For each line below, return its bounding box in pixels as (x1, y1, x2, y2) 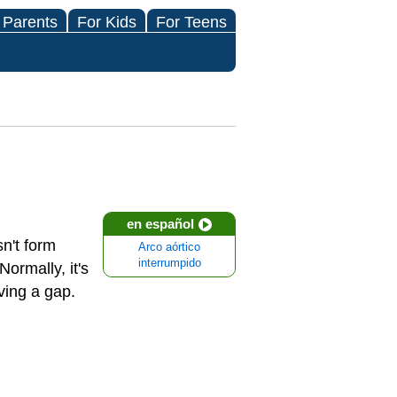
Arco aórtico (138, 241, 200, 253)
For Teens (156, 13, 227, 31)
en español (127, 216, 194, 231)
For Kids (77, 13, 136, 31)
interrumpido (137, 257, 201, 269)
